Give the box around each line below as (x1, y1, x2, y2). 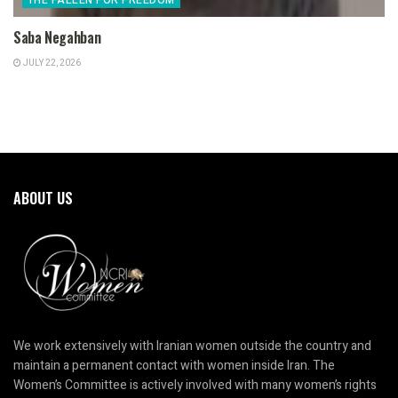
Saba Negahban (13, 26, 101, 48)
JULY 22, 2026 (21, 56, 81, 69)
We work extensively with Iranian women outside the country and (13, 336, 371, 355)
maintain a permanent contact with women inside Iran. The (13, 355, 335, 375)
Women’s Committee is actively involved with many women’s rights (13, 375, 377, 394)
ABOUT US (13, 187, 73, 209)
